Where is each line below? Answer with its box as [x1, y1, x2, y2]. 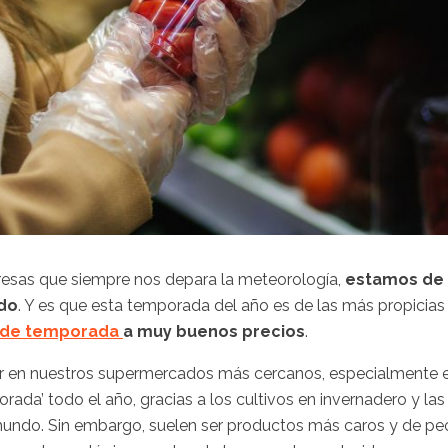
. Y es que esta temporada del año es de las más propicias [18, 295, 445, 315]
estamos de [345, 269, 444, 289]
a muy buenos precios [123, 321, 305, 341]
